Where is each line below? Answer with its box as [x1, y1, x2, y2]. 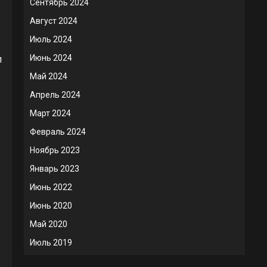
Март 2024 [30, 108, 71, 118]
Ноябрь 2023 [30, 145, 80, 155]
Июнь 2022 [30, 182, 72, 192]
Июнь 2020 [30, 201, 72, 210]
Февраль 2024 [30, 127, 86, 136]
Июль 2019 [30, 238, 72, 247]
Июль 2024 [30, 35, 72, 44]
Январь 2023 [30, 164, 79, 173]
